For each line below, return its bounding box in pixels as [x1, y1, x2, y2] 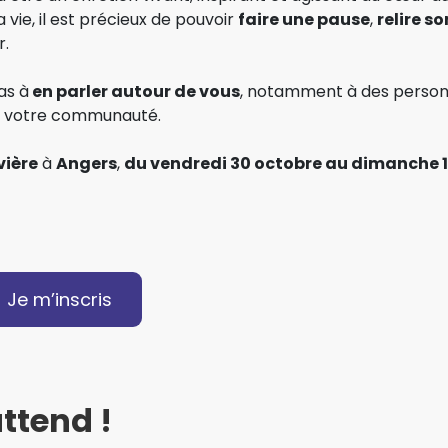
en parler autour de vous [29, 79, 240, 103]
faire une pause [238, 7, 370, 31]
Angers [56, 151, 117, 175]
